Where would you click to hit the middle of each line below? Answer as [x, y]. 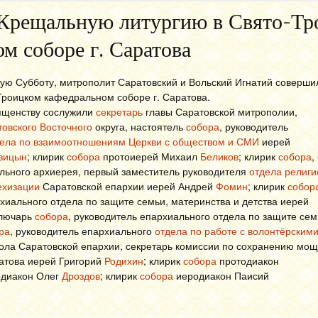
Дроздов [81, 275]
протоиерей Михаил [150, 156]
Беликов [219, 156]
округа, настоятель [139, 126]
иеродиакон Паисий [221, 275]
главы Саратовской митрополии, [220, 111]
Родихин [124, 261]
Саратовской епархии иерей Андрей [128, 186]
